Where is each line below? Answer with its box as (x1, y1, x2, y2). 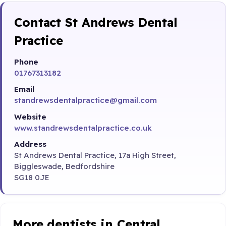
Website (14, 111, 46, 122)
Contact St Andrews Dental (14, 15, 178, 30)
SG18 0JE (14, 172, 49, 182)
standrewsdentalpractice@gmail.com (14, 95, 157, 105)
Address (14, 139, 46, 149)
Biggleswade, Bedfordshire (14, 161, 115, 171)
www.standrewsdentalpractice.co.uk (14, 123, 152, 133)
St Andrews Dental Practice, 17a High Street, (14, 150, 176, 160)
